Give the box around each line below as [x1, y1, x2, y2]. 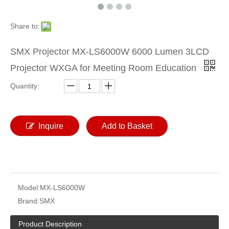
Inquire [38, 122, 63, 130]
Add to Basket [102, 122, 152, 130]
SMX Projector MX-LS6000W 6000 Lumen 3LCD [10, 47, 209, 57]
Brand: [18, 197, 39, 205]
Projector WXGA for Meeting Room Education [10, 63, 199, 73]
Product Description [18, 220, 82, 228]
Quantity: [10, 82, 39, 90]
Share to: [10, 22, 40, 30]
